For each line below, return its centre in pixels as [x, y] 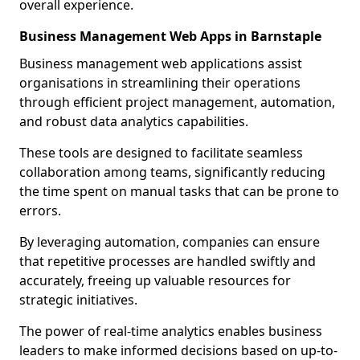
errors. [40, 211]
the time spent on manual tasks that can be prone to [179, 191]
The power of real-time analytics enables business [171, 331]
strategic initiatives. [78, 300]
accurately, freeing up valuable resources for [155, 280]
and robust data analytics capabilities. [134, 121]
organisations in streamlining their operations [160, 83]
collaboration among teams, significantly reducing [172, 172]
